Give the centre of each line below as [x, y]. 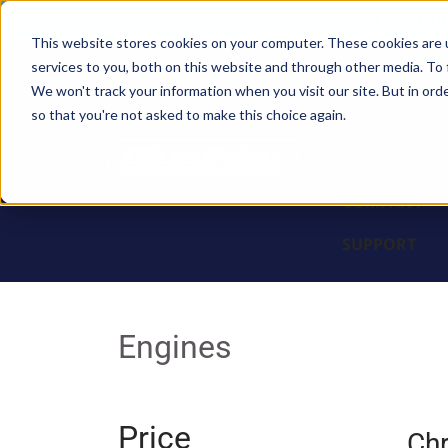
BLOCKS [373, 76]
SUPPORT [379, 244]
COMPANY [382, 202]
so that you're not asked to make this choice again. [188, 114]
